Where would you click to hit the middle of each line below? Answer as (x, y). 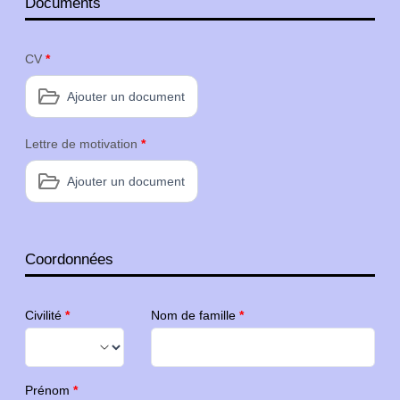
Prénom (49, 391)
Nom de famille (195, 316)
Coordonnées (69, 259)
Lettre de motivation (83, 144)
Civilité (45, 316)
